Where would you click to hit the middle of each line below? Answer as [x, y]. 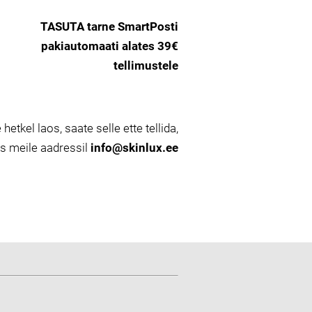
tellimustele [146, 65]
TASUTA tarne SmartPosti [109, 26]
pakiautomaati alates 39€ [110, 46]
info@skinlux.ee [134, 148]
